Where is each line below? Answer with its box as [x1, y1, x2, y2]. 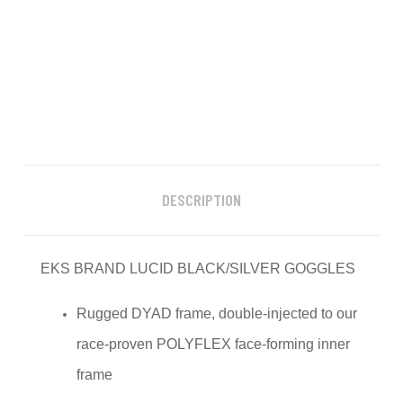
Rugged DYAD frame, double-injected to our [76, 305, 357, 321]
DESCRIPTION [162, 190, 241, 210]
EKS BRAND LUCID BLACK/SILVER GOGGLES [40, 260, 355, 276]
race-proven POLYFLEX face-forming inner [76, 336, 350, 352]
